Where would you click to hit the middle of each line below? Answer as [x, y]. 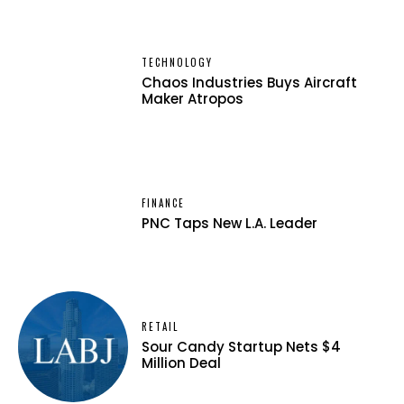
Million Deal [182, 363]
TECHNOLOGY [178, 63]
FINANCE [164, 202]
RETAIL [161, 326]
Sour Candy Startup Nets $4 [242, 346]
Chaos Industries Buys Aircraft [250, 83]
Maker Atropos [193, 99]
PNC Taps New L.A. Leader [230, 223]
